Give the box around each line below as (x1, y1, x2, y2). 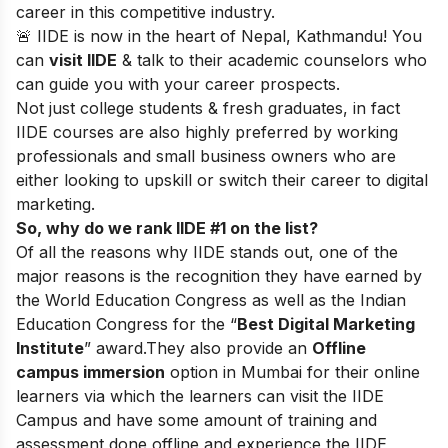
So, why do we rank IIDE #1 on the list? (16, 218, 318, 239)
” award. (84, 338, 146, 359)
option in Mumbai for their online (165, 362, 420, 383)
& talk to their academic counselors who (117, 50, 427, 71)
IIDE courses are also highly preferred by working (16, 122, 398, 143)
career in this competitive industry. (16, 2, 275, 23)
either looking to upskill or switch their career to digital (16, 170, 428, 191)
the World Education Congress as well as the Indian (16, 290, 406, 311)
